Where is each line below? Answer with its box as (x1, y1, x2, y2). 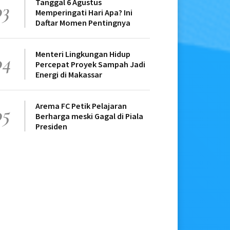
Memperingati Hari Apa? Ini (35, 7, 132, 18)
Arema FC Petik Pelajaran (35, 101, 127, 111)
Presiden (35, 121, 67, 132)
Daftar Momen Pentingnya (35, 17, 130, 28)
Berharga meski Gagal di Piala (35, 111, 143, 122)
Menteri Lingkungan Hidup (35, 49, 130, 60)
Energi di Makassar (35, 69, 102, 80)
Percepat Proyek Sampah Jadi (35, 59, 145, 70)
